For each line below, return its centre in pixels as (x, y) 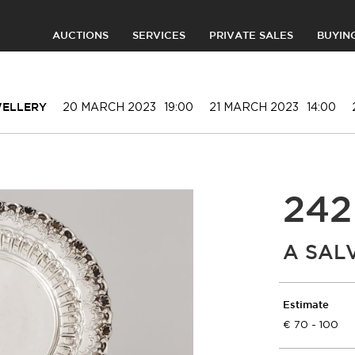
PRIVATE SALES (251, 36)
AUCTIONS (80, 36)
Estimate (306, 305)
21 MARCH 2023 (254, 107)
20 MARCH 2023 (109, 107)
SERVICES (159, 36)
